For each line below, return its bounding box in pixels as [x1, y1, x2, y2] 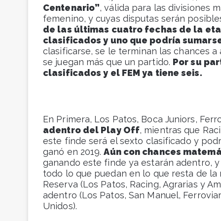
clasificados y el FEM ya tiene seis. [43, 68, 202, 78]
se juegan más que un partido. [43, 57, 173, 68]
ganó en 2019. [43, 147, 104, 157]
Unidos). [43, 201, 77, 212]
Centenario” [43, 2, 100, 13]
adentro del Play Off [43, 125, 140, 136]
